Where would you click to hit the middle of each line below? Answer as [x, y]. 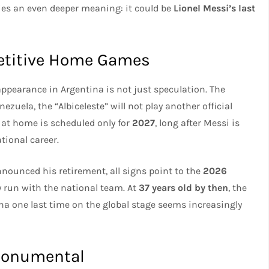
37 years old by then [184, 187]
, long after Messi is [198, 122]
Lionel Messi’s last [215, 8]
